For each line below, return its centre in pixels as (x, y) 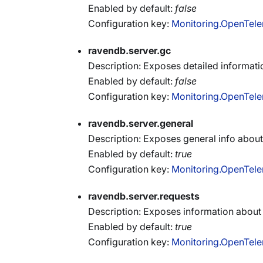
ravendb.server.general (141, 123)
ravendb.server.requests (144, 196)
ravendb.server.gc (129, 50)
